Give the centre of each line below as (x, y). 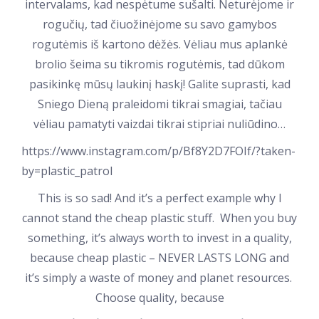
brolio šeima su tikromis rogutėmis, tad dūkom (159, 64)
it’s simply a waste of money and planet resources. (159, 278)
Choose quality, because (159, 298)
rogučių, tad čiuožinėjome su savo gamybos (159, 24)
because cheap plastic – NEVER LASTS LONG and (159, 258)
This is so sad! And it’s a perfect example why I (159, 198)
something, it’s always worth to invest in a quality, (159, 238)
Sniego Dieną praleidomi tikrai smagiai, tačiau (159, 104)
